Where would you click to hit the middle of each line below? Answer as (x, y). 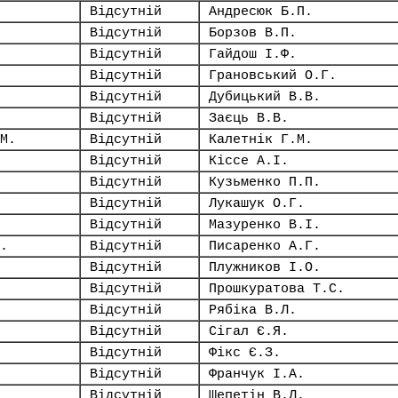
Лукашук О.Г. (257, 203)
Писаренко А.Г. (265, 246)
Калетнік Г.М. (261, 139)
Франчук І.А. (257, 374)
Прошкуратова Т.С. (277, 289)
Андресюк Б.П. (261, 12)
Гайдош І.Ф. (253, 54)
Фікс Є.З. (245, 353)
